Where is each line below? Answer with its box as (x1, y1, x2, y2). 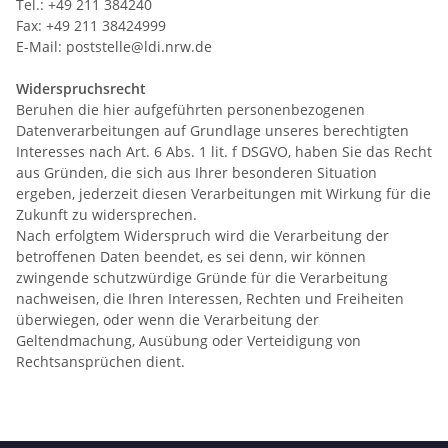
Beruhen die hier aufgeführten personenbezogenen (16, 99, 365, 119)
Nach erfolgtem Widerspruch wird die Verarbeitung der (16, 225, 389, 245)
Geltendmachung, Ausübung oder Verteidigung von (16, 330, 361, 350)
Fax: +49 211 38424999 (16, 15, 166, 35)
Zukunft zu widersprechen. (16, 204, 197, 224)
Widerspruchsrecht (16, 78, 146, 98)
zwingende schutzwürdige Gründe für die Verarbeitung (16, 267, 388, 287)
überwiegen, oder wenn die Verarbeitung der (16, 309, 319, 329)
